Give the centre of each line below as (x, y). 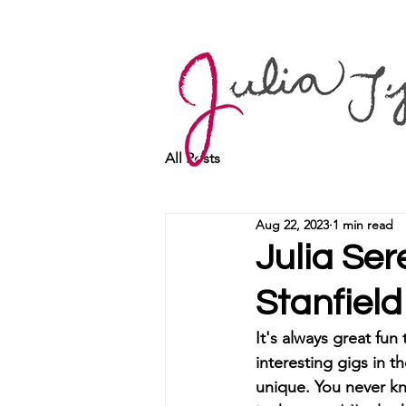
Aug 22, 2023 (292, 224)
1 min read (363, 224)
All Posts (193, 158)
